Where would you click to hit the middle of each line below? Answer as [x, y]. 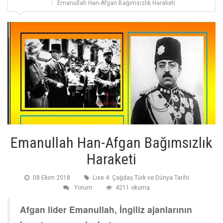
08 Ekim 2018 [51, 178]
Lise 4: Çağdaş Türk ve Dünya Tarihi [141, 178]
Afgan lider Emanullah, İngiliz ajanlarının [106, 210]
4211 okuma [133, 188]
